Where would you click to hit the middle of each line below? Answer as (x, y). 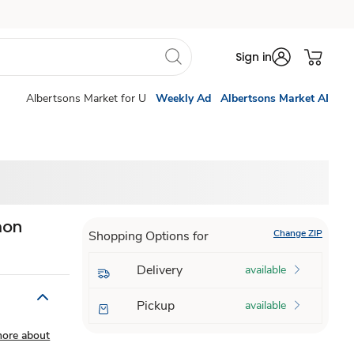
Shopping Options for (148, 236)
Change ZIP (298, 233)
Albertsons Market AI (275, 98)
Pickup (155, 306)
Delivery (159, 270)
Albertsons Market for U (86, 98)
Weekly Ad (183, 98)
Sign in (254, 57)
